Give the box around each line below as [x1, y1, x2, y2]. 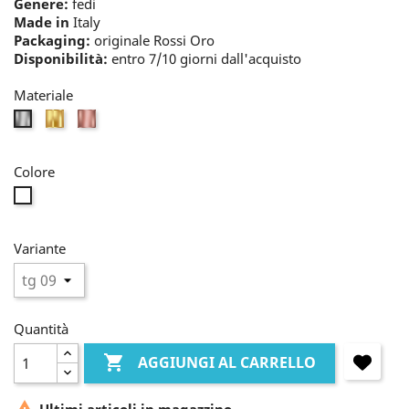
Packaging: [14, 31, 90, 49]
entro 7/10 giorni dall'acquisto [108, 49, 301, 68]
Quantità [14, 320, 68, 338]
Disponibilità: [14, 49, 108, 68]
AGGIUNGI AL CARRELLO [138, 352, 317, 373]
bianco [29, 110, 70, 128]
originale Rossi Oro [90, 31, 215, 49]
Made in [14, 13, 69, 31]
